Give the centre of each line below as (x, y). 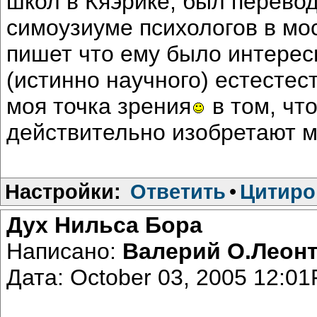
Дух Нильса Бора (104, 225)
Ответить (178, 191)
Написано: (64, 251)
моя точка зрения (99, 106)
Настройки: (63, 191)
